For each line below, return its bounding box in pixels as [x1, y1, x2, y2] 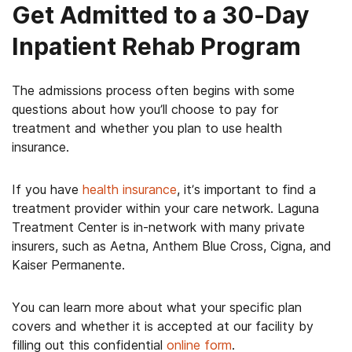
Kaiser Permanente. [12, 257, 125, 273]
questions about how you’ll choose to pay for [12, 101, 278, 117]
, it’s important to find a [177, 181, 316, 197]
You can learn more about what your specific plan [12, 299, 302, 315]
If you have [12, 181, 82, 197]
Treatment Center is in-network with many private [12, 219, 305, 235]
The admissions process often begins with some [12, 82, 295, 98]
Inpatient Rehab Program [12, 32, 301, 60]
